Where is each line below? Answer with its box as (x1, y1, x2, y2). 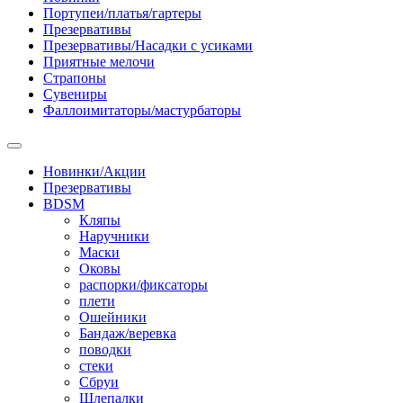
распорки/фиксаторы (79, 276, 208, 292)
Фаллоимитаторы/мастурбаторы (43, 102, 241, 118)
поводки (79, 341, 131, 357)
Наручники (79, 228, 149, 244)
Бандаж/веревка (79, 325, 176, 341)
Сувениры (43, 85, 107, 102)
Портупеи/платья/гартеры (43, 4, 201, 21)
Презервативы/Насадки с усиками (43, 37, 253, 53)
